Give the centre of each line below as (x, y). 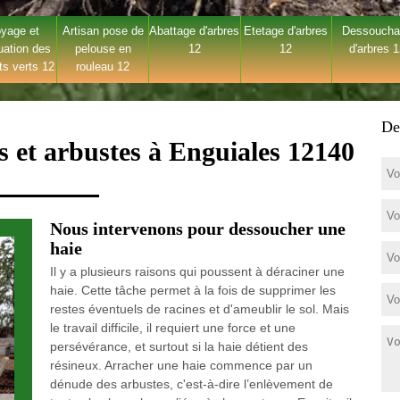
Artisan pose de (103, 31)
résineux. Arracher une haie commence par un (181, 365)
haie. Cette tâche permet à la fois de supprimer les (192, 290)
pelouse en (103, 49)
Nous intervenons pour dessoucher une (197, 229)
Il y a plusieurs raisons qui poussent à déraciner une (197, 271)
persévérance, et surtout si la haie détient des (179, 346)
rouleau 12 (103, 67)
